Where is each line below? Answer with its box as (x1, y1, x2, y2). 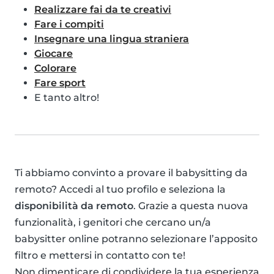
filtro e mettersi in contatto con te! (15, 250, 185, 262)
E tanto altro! (34, 92, 99, 104)
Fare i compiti (34, 18, 104, 31)
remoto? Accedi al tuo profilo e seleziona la (15, 183, 226, 196)
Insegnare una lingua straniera (34, 33, 189, 45)
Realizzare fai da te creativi (34, 4, 171, 16)
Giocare (34, 48, 73, 60)
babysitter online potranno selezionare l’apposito (15, 233, 257, 245)
